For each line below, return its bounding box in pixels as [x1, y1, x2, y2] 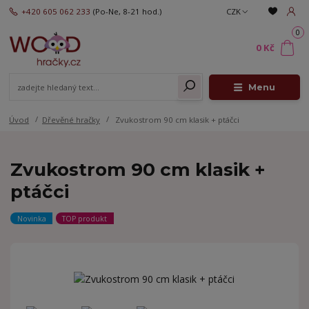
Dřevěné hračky [42, 114, 100, 126]
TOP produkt [62, 213, 108, 223]
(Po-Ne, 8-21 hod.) [92, 6, 161, 17]
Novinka [17, 213, 46, 223]
